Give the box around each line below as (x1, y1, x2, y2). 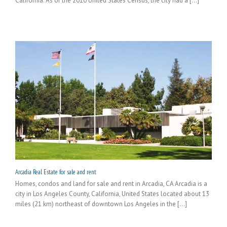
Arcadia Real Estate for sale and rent (15, 167, 96, 176)
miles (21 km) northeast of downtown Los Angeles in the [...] (15, 199, 187, 208)
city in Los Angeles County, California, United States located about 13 (15, 189, 209, 198)
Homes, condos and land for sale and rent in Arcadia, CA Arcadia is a (15, 179, 207, 188)
